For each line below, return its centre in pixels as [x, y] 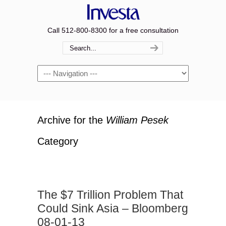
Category [58, 141]
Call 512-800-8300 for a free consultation [113, 30]
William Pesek [137, 120]
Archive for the [72, 120]
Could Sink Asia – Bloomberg [113, 208]
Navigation [54, 71]
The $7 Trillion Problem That [110, 195]
